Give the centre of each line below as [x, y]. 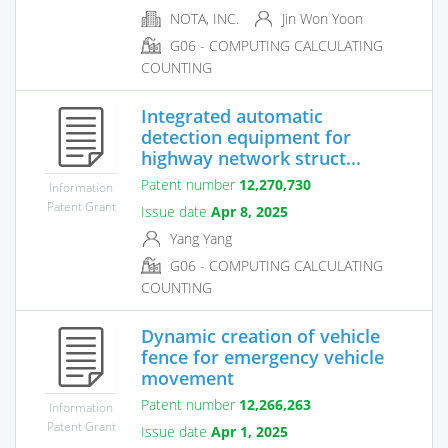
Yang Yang [199, 238]
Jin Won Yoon [320, 18]
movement [187, 377]
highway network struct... [251, 157]
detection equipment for [246, 136]
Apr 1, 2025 [249, 431]
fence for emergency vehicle [262, 356]
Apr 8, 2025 [249, 211]
